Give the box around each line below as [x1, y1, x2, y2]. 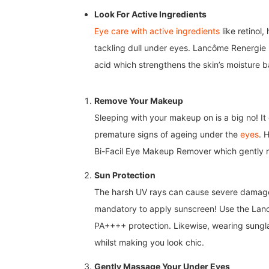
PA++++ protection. [94, 220, 174, 231]
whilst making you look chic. [94, 237, 204, 248]
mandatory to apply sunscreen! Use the [94, 204, 252, 214]
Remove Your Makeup [94, 95, 183, 106]
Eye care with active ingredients [94, 26, 220, 37]
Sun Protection [94, 170, 156, 181]
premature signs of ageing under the [94, 129, 240, 140]
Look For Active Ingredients [94, 9, 207, 20]
